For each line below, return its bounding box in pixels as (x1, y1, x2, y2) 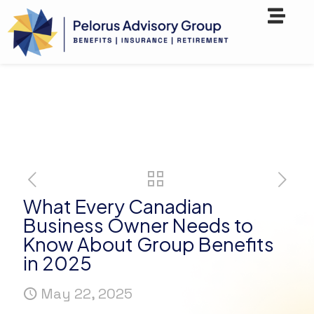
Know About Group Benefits (23, 232, 274, 257)
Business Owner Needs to (23, 213, 253, 238)
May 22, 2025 (41, 285, 132, 303)
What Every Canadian (23, 194, 213, 219)
